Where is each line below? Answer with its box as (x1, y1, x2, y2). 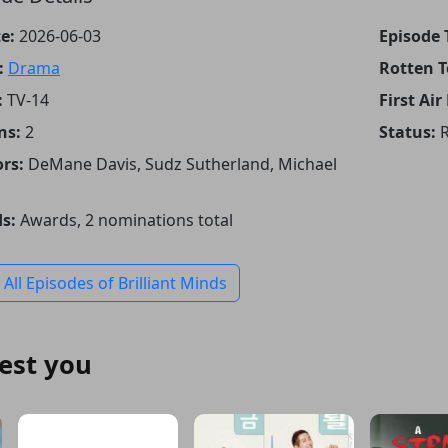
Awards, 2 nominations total (20, 208, 233, 231)
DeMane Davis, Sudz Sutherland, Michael (28, 152, 337, 175)
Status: (378, 120, 436, 143)
